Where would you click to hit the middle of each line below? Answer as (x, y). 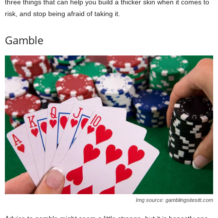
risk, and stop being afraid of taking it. (63, 13)
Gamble (24, 40)
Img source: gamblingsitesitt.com (174, 200)
